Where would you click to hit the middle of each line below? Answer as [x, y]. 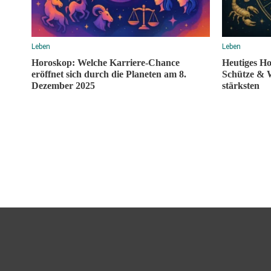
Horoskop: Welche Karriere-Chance [106, 62]
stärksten [241, 85]
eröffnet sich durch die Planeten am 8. [109, 74]
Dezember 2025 [63, 85]
